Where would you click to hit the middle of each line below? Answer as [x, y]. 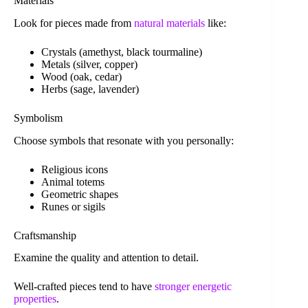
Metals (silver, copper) [89, 64]
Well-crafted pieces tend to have [84, 287]
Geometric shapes [80, 194]
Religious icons [75, 169]
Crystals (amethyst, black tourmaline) [122, 52]
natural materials [169, 23]
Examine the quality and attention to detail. [106, 258]
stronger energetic [193, 287]
